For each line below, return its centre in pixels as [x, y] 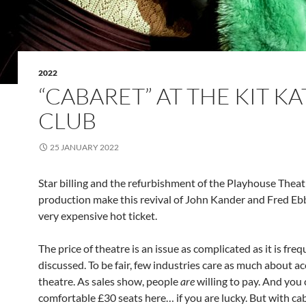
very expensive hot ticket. [98, 215]
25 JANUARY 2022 [84, 147]
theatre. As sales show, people [109, 281]
